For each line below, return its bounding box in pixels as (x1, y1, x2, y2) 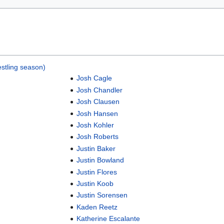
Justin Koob (76, 179, 114, 187)
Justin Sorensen (76, 191, 128, 199)
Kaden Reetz (76, 202, 118, 211)
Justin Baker (76, 144, 116, 152)
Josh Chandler (76, 85, 123, 94)
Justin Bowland (76, 156, 124, 164)
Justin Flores (76, 167, 117, 176)
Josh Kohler (76, 121, 114, 129)
